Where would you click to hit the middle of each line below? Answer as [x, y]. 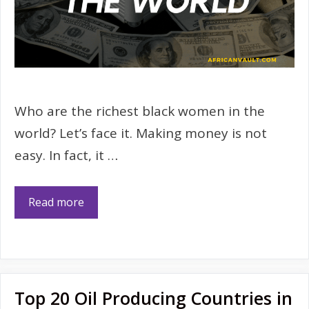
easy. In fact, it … [66, 156]
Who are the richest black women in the [140, 111]
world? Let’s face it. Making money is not [141, 133]
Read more [56, 202]
